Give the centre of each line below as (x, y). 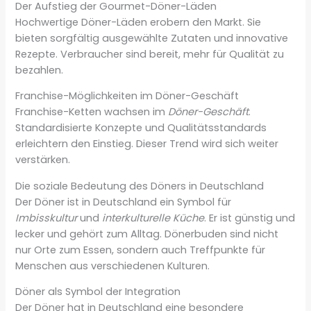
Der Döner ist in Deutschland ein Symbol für (124, 202)
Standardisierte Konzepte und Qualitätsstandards (141, 128)
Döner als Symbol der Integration (98, 292)
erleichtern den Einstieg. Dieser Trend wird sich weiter (147, 144)
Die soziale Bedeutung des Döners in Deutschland (140, 186)
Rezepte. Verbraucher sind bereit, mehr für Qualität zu (150, 54)
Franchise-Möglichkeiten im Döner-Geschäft (127, 96)
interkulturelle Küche (153, 218)
